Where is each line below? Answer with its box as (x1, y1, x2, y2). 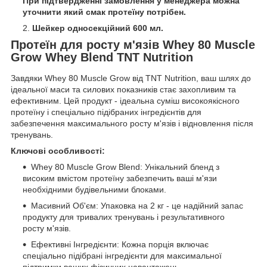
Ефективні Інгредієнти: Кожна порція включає (31, 240, 209, 250)
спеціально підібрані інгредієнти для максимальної (23, 251, 222, 261)
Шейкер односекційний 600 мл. (32, 23, 163, 33)
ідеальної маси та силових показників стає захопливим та (11, 85, 236, 95)
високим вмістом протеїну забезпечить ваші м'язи (23, 173, 217, 184)
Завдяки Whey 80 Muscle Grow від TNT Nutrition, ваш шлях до (11, 73, 251, 83)
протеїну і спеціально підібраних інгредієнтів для (11, 107, 201, 117)
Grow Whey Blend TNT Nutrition (11, 50, 193, 64)
